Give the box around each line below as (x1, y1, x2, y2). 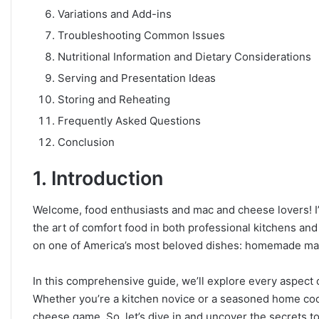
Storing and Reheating (58, 92, 170, 106)
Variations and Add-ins (58, 6, 172, 21)
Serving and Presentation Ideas (58, 70, 216, 85)
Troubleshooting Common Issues (58, 28, 225, 42)
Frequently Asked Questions (58, 113, 201, 127)
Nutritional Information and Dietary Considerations (58, 49, 311, 63)
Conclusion (58, 135, 115, 149)
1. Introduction (33, 166, 163, 190)
